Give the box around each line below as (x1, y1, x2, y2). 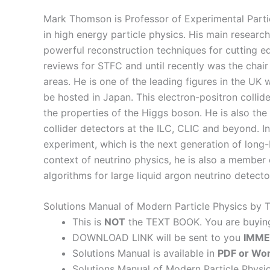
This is (72, 216, 104, 228)
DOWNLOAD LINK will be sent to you (72, 231, 243, 244)
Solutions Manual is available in (72, 247, 218, 260)
